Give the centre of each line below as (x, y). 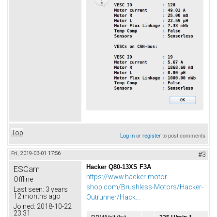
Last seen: (29, 190)
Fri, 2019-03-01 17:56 (36, 154)
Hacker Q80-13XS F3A (119, 167)
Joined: (24, 207)
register (152, 135)
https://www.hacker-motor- (128, 177)
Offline (23, 179)
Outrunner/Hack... (113, 197)
